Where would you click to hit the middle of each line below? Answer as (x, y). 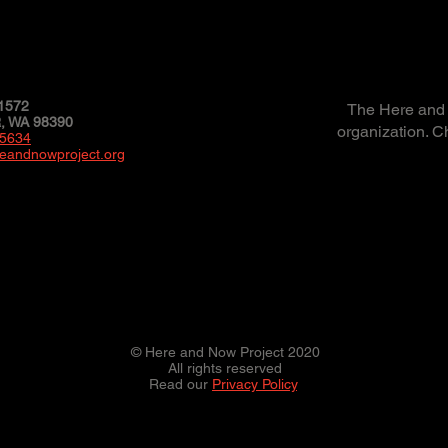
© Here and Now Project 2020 (225, 352)
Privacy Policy (254, 384)
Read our (178, 384)
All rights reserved (225, 368)
